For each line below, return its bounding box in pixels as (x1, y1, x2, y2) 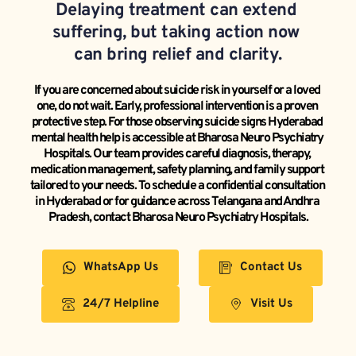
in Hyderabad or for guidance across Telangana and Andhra (35, 194, 319, 211)
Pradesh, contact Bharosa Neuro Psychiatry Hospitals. (48, 210, 308, 226)
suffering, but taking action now (52, 22, 300, 44)
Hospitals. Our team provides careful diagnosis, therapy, (43, 146, 311, 163)
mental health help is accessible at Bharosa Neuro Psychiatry (30, 130, 323, 147)
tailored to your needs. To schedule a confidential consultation (29, 178, 324, 195)
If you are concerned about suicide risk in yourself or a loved (33, 83, 320, 99)
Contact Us (240, 260, 303, 276)
